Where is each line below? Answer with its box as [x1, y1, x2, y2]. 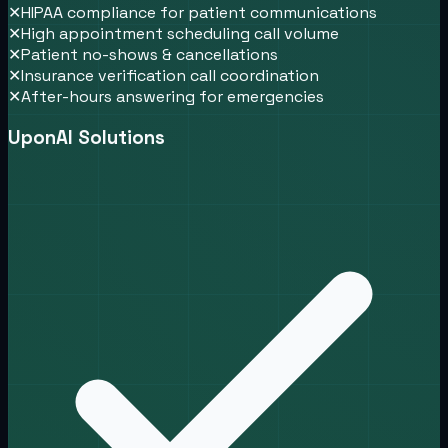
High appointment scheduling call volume [21, 23, 339, 45]
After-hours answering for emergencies [21, 86, 324, 108]
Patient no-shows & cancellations [21, 44, 278, 66]
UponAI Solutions [8, 125, 165, 149]
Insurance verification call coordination [21, 65, 319, 87]
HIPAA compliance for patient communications [21, 2, 377, 24]
